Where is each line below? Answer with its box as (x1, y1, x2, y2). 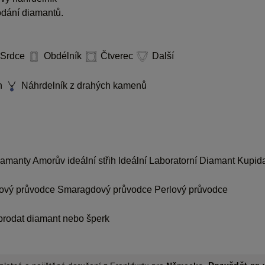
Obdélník (41, 51, 84, 62)
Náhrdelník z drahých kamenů (19, 80, 147, 91)
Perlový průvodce (154, 184, 228, 195)
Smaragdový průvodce (57, 184, 154, 195)
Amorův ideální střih (33, 155, 118, 166)
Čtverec (98, 51, 135, 62)
